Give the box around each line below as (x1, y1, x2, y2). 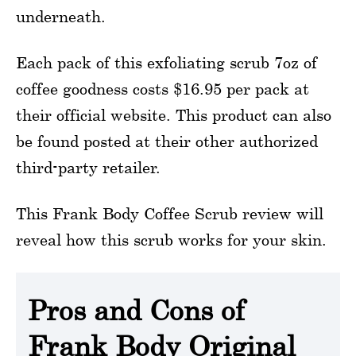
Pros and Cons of (28, 294, 245, 327)
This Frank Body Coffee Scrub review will (16, 204, 323, 222)
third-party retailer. (16, 158, 161, 176)
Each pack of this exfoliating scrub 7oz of (16, 53, 317, 72)
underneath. (16, 7, 106, 25)
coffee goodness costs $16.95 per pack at (16, 79, 309, 98)
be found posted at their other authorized (16, 132, 318, 150)
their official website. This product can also (16, 106, 331, 124)
